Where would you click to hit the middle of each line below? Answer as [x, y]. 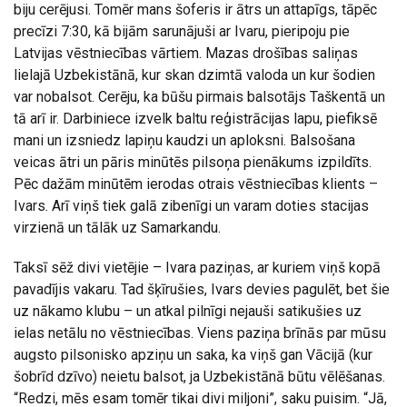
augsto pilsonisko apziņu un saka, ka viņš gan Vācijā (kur [193, 355]
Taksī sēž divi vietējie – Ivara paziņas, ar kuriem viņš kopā [197, 268]
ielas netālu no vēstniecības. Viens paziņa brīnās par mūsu [200, 333]
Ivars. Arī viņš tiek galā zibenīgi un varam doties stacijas [191, 206]
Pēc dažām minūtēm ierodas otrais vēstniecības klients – [196, 184]
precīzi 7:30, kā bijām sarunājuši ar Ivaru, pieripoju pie [182, 32]
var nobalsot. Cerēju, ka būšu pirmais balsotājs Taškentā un [199, 97]
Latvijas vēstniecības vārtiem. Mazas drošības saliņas [186, 54]
